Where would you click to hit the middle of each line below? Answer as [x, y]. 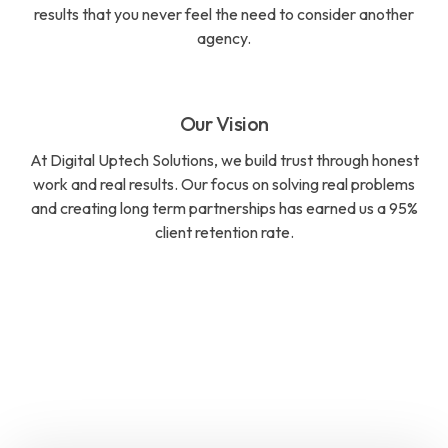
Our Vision [224, 123]
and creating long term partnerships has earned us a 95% [224, 208]
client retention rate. [224, 232]
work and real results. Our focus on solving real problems [224, 184]
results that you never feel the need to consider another [224, 14]
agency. [224, 38]
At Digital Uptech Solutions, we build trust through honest [224, 160]
